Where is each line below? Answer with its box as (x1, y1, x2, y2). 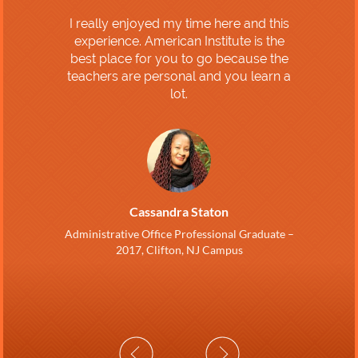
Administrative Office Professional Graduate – (64, 227, 294, 241)
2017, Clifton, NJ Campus (115, 243, 243, 257)
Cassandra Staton (129, 204, 229, 220)
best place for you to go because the (70, 51, 288, 67)
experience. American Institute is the (74, 34, 284, 50)
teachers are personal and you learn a (67, 69, 291, 85)
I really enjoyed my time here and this (69, 16, 289, 32)
